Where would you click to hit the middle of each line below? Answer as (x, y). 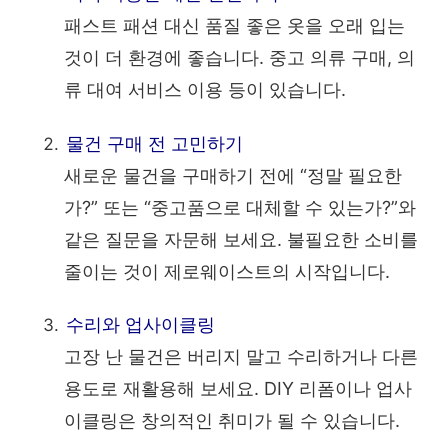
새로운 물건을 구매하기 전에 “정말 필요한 (233, 175)
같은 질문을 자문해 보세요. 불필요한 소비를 (241, 239)
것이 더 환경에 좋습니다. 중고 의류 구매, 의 (239, 58)
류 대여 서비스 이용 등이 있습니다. (205, 90)
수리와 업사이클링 (140, 325)
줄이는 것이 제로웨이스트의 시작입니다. (227, 271)
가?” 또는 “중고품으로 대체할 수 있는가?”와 (240, 207)
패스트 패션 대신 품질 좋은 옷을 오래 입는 (234, 26)
